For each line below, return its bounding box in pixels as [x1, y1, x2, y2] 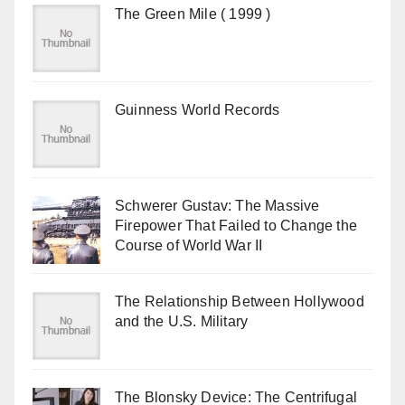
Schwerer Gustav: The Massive [115, 198, 320, 213]
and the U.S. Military [115, 314, 249, 329]
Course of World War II [115, 238, 263, 253]
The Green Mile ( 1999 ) [115, 6, 271, 22]
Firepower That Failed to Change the [115, 218, 357, 233]
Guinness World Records [115, 102, 280, 118]
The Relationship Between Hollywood [115, 294, 364, 309]
